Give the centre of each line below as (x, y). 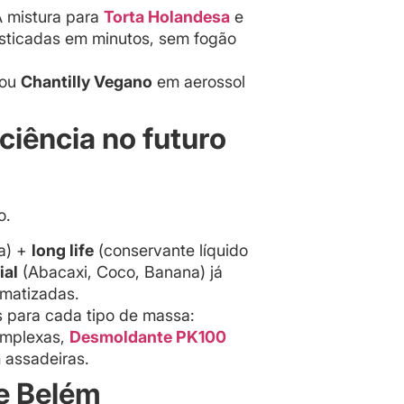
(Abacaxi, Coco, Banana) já (120, 271)
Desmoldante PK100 (148, 336)
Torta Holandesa (167, 17)
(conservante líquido (171, 250)
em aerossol (199, 82)
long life (63, 250)
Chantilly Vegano (87, 82)
